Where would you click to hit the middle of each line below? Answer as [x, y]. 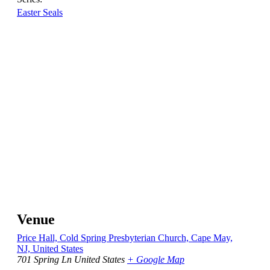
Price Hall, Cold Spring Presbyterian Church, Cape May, [125, 237]
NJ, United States [50, 248]
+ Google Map [156, 259]
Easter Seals [40, 12]
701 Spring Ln [44, 259]
